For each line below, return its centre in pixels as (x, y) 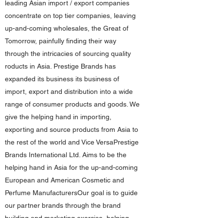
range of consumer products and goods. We (72, 104)
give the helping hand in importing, (58, 117)
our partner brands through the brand (63, 205)
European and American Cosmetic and (64, 180)
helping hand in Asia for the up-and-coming (71, 167)
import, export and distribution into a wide (69, 91)
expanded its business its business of (62, 79)
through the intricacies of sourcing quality (68, 54)
